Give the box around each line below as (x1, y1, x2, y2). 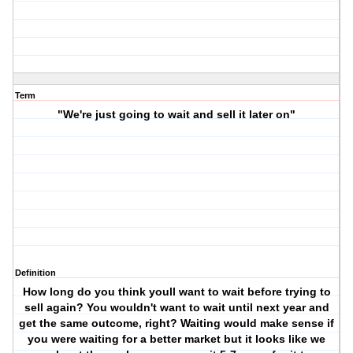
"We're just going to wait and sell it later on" (58, 108, 296, 121)
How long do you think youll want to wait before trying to (22, 285, 331, 299)
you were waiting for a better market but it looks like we (28, 333, 326, 346)
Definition (15, 268, 56, 278)
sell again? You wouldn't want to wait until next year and (24, 301, 329, 314)
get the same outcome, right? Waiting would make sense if (19, 317, 335, 330)
